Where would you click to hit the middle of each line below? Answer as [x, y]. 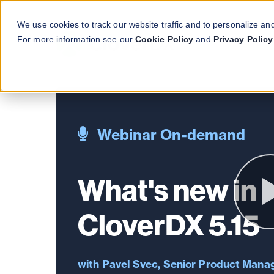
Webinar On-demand [171, 135]
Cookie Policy [164, 39]
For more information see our [76, 39]
